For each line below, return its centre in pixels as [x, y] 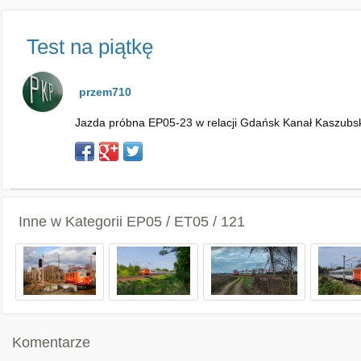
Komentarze [51, 342]
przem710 [105, 92]
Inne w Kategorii [73, 222]
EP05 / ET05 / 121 [186, 222]
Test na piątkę [90, 47]
